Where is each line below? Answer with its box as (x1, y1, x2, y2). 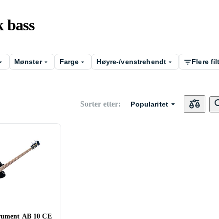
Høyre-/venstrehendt (96, 58, 167, 66)
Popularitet (131, 100, 168, 108)
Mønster (14, 58, 42, 66)
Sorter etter (80, 100, 119, 108)
